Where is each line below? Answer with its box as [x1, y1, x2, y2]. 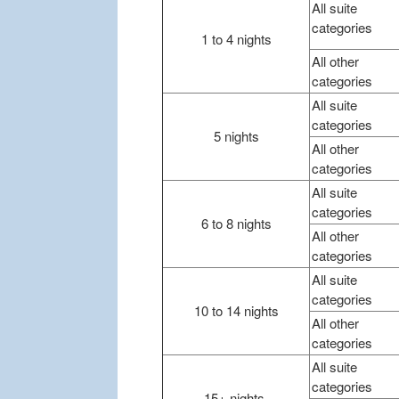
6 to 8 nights [200, 214, 272, 233]
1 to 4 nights [200, 29, 272, 49]
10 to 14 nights [193, 301, 279, 321]
